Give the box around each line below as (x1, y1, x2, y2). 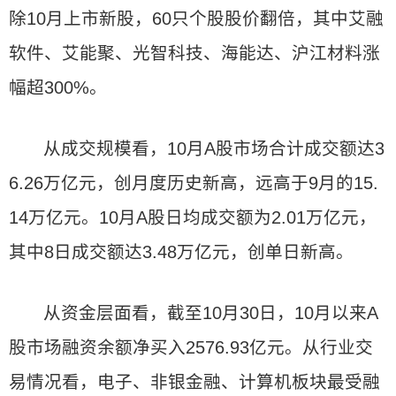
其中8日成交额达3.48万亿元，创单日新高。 (9, 242, 354, 262)
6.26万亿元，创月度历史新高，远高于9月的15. (9, 173, 378, 193)
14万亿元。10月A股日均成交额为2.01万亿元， (9, 208, 377, 227)
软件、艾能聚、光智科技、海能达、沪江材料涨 (9, 43, 380, 63)
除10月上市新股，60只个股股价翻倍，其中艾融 (9, 9, 384, 28)
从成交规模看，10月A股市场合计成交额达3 (43, 139, 385, 158)
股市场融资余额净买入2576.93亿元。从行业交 (9, 338, 373, 357)
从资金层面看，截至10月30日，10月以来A (43, 303, 379, 323)
